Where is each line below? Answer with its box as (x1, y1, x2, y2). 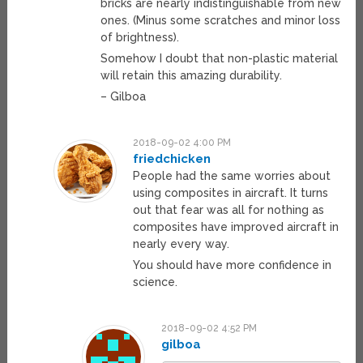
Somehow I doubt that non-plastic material (100, 52, 339, 66)
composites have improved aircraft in (132, 220, 339, 234)
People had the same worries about (132, 169, 331, 183)
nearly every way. (132, 237, 229, 251)
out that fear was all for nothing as (132, 203, 324, 217)
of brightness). (100, 31, 180, 45)
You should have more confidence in (132, 258, 331, 272)
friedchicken (132, 152, 211, 167)
